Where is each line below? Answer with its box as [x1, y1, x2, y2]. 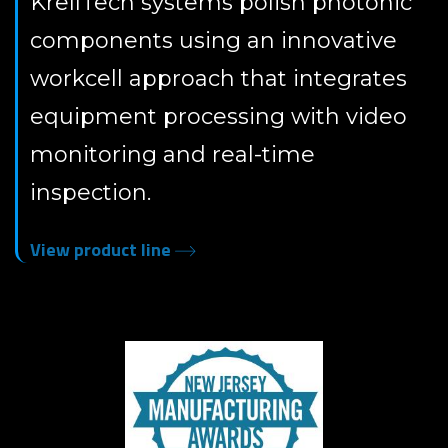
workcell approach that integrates [30, 65, 407, 92]
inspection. [30, 179, 151, 206]
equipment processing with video [30, 103, 407, 130]
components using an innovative [30, 27, 397, 54]
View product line [30, 236, 175, 263]
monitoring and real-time [30, 141, 315, 168]
